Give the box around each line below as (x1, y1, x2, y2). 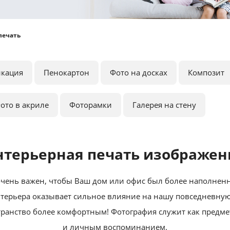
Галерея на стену (132, 100, 196, 110)
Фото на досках (110, 67, 167, 78)
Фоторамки (69, 100, 112, 110)
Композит (188, 67, 224, 78)
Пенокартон (44, 67, 89, 78)
